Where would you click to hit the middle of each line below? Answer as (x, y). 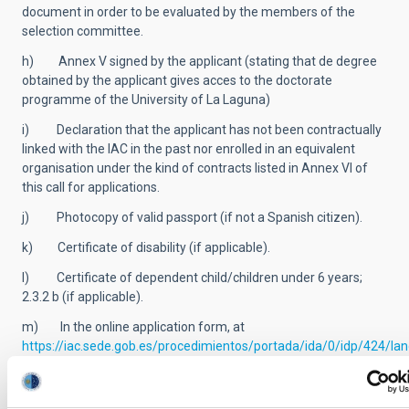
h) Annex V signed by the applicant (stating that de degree (199, 61)
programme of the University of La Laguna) (146, 100)
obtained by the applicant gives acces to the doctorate (177, 80)
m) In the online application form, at (133, 327)
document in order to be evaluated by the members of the (189, 12)
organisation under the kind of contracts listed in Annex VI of (195, 168)
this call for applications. (91, 187)
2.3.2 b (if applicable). (83, 297)
